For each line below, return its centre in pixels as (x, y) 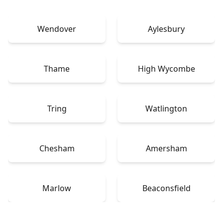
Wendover (57, 29)
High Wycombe (166, 68)
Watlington (166, 108)
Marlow (57, 188)
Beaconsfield (166, 188)
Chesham (57, 148)
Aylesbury (166, 29)
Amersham (166, 148)
